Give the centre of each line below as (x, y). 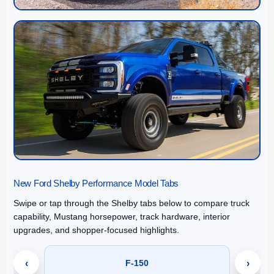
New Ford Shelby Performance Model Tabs (96, 184)
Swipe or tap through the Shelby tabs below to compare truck (131, 203)
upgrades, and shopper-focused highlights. (96, 230)
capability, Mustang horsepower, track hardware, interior (122, 217)
